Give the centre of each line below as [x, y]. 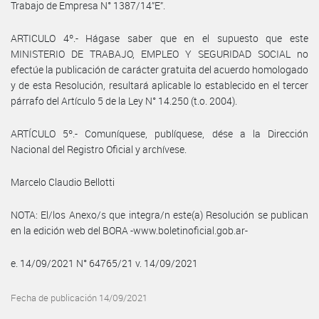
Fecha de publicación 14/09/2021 [79, 298]
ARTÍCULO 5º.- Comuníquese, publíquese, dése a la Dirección [159, 133]
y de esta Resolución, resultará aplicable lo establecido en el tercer [159, 85]
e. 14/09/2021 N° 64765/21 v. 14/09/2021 [104, 263]
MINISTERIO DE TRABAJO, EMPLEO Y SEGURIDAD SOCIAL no [159, 53]
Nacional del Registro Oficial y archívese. [99, 149]
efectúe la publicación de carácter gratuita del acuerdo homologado [159, 69]
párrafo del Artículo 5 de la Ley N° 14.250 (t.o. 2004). [124, 100]
